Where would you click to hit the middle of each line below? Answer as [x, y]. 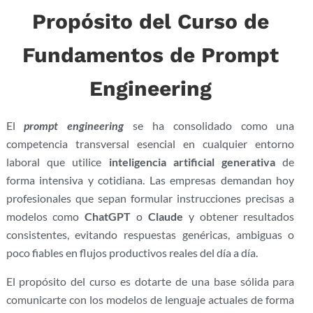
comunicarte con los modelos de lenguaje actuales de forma [150, 299]
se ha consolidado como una [209, 126]
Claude [165, 217]
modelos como [45, 217]
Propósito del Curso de [150, 22]
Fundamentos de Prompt [150, 55]
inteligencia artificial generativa [192, 162]
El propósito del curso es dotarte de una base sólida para [150, 281]
